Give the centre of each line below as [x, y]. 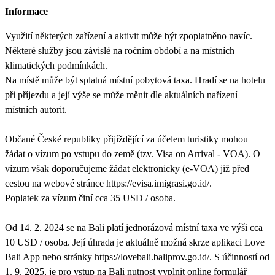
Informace [26, 11]
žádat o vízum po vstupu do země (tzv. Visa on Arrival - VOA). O [133, 153]
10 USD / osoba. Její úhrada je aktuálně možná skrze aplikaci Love [135, 242]
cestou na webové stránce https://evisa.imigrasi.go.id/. [111, 183]
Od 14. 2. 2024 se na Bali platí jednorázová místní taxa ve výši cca [134, 227]
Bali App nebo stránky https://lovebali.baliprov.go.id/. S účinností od [137, 257]
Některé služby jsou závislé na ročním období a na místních [120, 50]
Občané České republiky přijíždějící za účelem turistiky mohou [126, 139]
